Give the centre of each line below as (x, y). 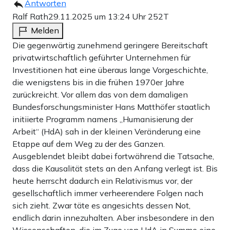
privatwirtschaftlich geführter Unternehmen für (101, 58)
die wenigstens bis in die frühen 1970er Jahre (98, 82)
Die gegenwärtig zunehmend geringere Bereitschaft (110, 45)
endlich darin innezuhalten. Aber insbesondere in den (113, 218)
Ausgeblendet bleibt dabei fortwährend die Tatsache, (113, 156)
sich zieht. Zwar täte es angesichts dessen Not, (101, 206)
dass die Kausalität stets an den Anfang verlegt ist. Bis (115, 169)
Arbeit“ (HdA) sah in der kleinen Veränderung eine (107, 132)
